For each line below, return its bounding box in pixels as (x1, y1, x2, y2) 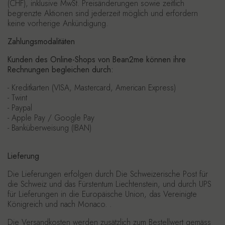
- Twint (8, 92, 27, 103)
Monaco (78, 198, 105, 210)
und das (47, 178, 78, 190)
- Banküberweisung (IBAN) (8, 122, 91, 134)
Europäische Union (82, 188, 144, 200)
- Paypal (8, 102, 32, 114)
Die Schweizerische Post (116, 168, 197, 180)
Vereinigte (163, 188, 197, 200)
